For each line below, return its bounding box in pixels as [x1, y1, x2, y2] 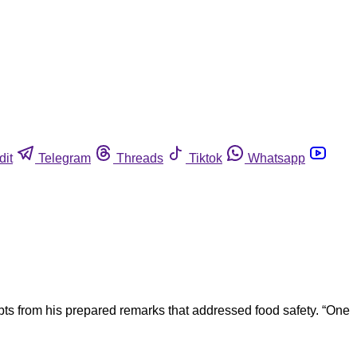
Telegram [38, 151, 91, 165]
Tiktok [189, 151, 222, 165]
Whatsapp [248, 151, 305, 165]
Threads [116, 151, 163, 165]
